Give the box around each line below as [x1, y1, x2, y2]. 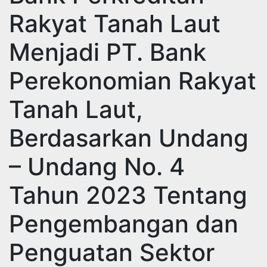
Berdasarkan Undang [9, 123, 249, 153]
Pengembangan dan [9, 209, 238, 238]
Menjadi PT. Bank [9, 38, 206, 67]
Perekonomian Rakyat [9, 66, 256, 95]
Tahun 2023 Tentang [9, 181, 247, 210]
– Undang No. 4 [9, 152, 185, 181]
